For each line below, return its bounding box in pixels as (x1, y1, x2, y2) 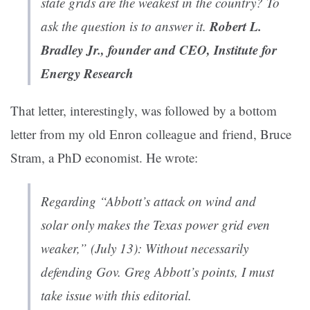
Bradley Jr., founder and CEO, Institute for (41, 40, 277, 60)
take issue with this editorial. (41, 286, 192, 304)
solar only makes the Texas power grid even (41, 216, 270, 234)
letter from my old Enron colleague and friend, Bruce (10, 125, 291, 143)
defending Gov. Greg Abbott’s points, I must (41, 263, 274, 281)
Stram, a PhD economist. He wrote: (10, 149, 198, 167)
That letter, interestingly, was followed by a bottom (10, 102, 277, 120)
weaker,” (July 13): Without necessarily (41, 239, 248, 257)
